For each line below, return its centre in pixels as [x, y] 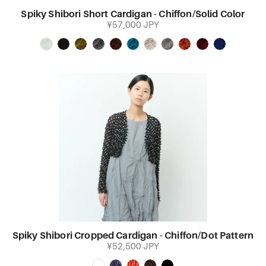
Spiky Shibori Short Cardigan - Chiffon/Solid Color [133, 15]
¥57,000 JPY [133, 25]
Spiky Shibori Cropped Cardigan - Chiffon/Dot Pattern [133, 236]
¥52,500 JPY [133, 247]
